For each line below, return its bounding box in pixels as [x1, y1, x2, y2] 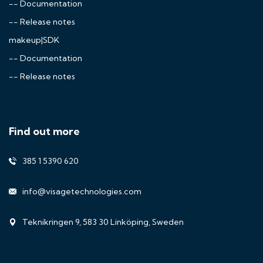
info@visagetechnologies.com [22, 186, 141, 197]
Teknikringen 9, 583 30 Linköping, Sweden [22, 217, 184, 227]
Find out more [9, 124, 80, 138]
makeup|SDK [9, 35, 59, 45]
